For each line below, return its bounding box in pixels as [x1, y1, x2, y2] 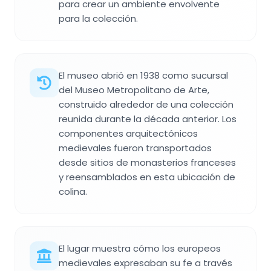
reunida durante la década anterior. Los [59, 113, 237, 126]
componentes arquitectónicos [59, 127, 198, 140]
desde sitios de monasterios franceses [59, 156, 236, 169]
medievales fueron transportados [59, 142, 212, 155]
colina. [59, 185, 87, 198]
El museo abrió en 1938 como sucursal [59, 69, 228, 82]
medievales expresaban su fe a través [59, 256, 232, 270]
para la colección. [59, 12, 138, 25]
